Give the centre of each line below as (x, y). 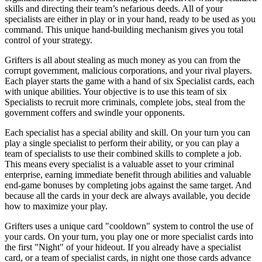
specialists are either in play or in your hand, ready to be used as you (130, 19)
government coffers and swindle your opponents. (95, 112)
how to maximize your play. (56, 206)
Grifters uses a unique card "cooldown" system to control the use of (129, 226)
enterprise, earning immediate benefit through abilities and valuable (128, 174)
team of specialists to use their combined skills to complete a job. (123, 153)
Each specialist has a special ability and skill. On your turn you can (127, 132)
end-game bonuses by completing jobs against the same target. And (128, 185)
